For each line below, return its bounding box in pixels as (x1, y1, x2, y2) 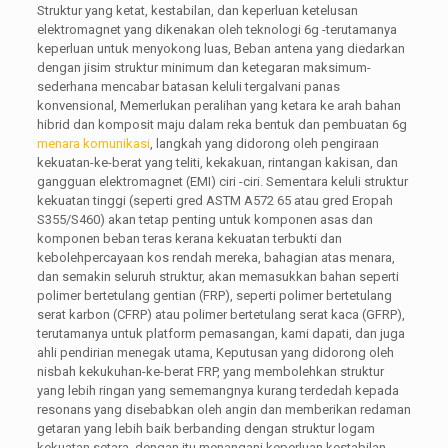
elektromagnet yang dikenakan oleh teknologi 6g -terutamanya (36, 21, 397, 37)
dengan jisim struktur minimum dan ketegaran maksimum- (36, 59, 371, 75)
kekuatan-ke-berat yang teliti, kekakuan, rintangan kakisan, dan (36, 154, 398, 170)
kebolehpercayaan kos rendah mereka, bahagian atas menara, (36, 249, 395, 265)
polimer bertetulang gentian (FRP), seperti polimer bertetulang (36, 287, 392, 303)
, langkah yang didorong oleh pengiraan (149, 135, 379, 151)
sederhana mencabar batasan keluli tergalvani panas (36, 78, 340, 94)
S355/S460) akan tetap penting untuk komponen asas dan (36, 211, 373, 227)
